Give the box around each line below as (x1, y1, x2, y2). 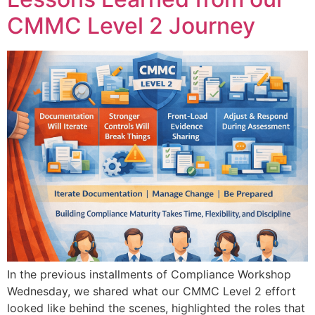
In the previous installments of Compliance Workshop (7, 266, 291, 281)
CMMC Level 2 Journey (7, 11, 255, 39)
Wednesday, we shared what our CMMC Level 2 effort (7, 283, 296, 298)
